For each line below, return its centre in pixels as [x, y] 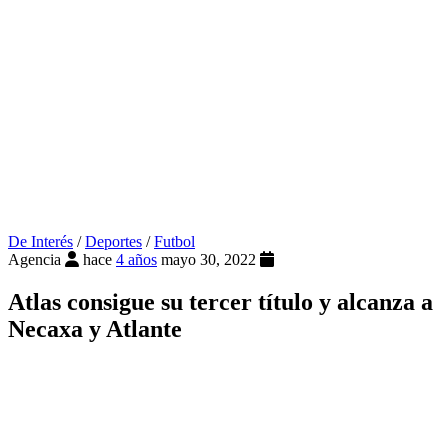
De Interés [40, 242]
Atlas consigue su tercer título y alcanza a [220, 302]
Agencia [34, 260]
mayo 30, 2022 [210, 260]
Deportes [113, 242]
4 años [136, 260]
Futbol [174, 242]
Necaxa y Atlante [95, 329]
